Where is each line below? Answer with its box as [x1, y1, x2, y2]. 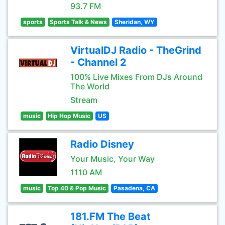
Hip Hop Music [48, 112, 91, 120]
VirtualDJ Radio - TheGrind [70, 44, 201, 56]
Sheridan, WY [114, 18, 155, 26]
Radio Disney [70, 138, 134, 150]
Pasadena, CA [113, 184, 155, 192]
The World [70, 81, 109, 91]
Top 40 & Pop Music [48, 184, 106, 192]
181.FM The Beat [70, 210, 151, 222]
